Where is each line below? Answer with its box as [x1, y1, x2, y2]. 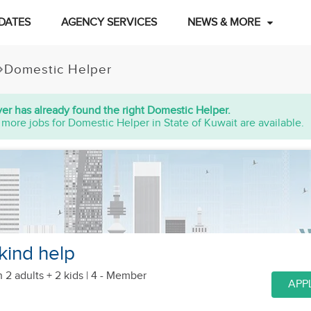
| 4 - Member [83, 269, 146, 283]
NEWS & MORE [187, 16, 260, 29]
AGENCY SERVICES [60, 16, 157, 29]
